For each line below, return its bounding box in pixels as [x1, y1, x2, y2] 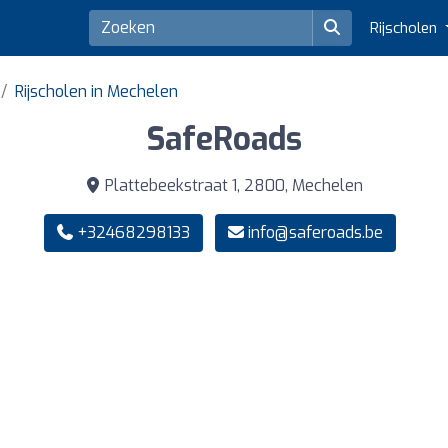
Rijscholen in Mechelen [15, 81, 178, 103]
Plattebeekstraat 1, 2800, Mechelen [101, 175, 363, 197]
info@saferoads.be [248, 222, 383, 244]
